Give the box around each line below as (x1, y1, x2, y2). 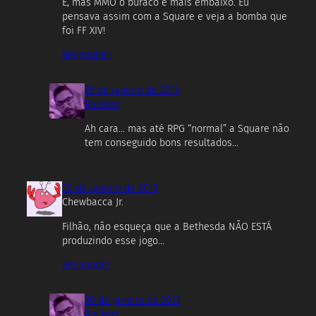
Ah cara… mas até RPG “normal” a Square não (85, 122, 289, 135)
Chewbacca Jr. (62, 196, 123, 209)
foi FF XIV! (62, 25, 105, 37)
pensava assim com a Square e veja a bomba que (62, 11, 287, 23)
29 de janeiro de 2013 (85, 84, 180, 97)
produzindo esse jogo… (62, 234, 164, 247)
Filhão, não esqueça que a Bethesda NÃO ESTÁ (62, 220, 272, 233)
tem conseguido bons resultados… (85, 136, 238, 149)
